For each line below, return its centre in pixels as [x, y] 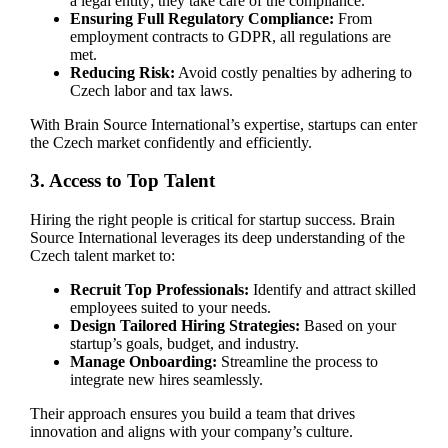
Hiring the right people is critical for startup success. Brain [212, 220]
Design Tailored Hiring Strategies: [184, 326]
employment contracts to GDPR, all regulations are [230, 36]
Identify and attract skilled [332, 290]
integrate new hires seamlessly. [166, 380]
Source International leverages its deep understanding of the [217, 238]
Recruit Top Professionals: [159, 290]
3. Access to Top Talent [122, 181]
